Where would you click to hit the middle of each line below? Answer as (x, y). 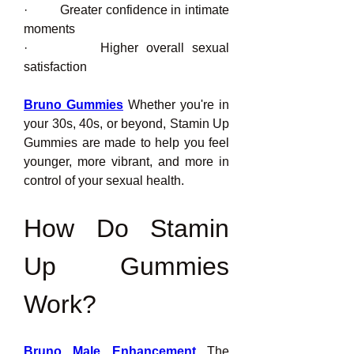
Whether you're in (176, 105)
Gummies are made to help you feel (126, 143)
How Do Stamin (126, 228)
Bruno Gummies (73, 105)
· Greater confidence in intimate (126, 10)
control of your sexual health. (104, 181)
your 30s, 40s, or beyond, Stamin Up (126, 124)
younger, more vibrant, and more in (126, 162)
